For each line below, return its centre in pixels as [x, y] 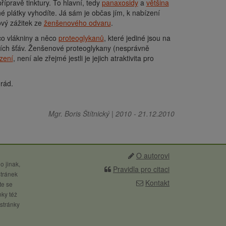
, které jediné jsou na [137, 38]
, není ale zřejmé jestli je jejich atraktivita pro [83, 58]
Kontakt [157, 183]
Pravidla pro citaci [141, 169]
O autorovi [153, 155]
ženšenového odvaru [77, 23]
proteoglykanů [81, 38]
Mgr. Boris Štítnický [79, 114]
